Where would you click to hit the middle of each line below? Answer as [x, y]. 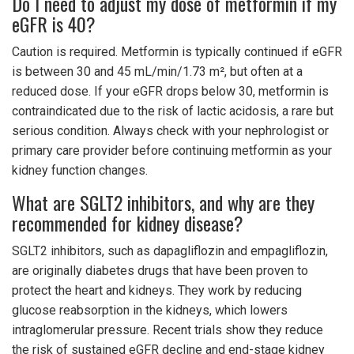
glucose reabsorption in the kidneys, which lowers [150, 311]
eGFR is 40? [54, 24]
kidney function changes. [80, 171]
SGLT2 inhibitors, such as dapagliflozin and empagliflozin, [170, 251]
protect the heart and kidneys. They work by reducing [157, 291]
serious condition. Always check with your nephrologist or [170, 131]
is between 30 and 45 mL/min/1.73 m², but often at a [157, 72]
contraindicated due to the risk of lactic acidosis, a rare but [173, 111]
